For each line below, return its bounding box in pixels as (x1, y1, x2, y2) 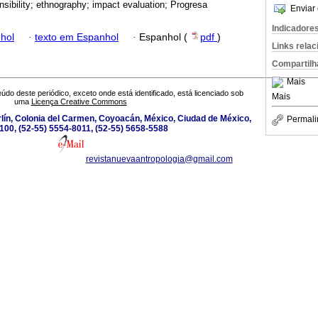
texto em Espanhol (35, 31, 119, 43)
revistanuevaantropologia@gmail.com (85, 154, 233, 165)
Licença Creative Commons (31, 97, 127, 106)
